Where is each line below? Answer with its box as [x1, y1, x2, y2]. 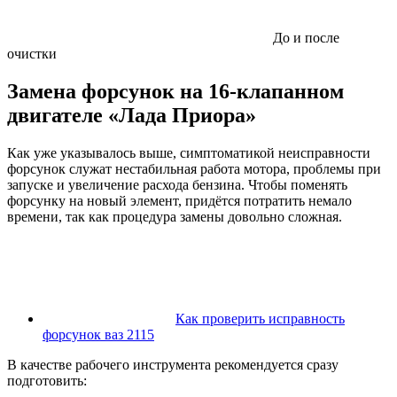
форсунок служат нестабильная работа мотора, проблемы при [7, 160, 381, 176]
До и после [273, 29, 339, 45]
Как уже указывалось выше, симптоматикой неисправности [7, 144, 370, 160]
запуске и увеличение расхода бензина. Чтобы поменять [7, 176, 347, 192]
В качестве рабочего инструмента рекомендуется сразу [7, 356, 339, 372]
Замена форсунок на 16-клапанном [7, 79, 344, 103]
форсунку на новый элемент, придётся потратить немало [7, 192, 352, 208]
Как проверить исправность [175, 310, 345, 326]
